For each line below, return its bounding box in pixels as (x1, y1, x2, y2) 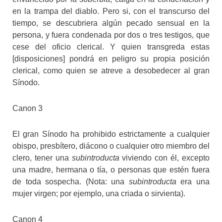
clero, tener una (12, 153, 72, 162)
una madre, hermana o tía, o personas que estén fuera (12, 165, 210, 174)
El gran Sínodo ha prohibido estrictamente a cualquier (12, 129, 210, 138)
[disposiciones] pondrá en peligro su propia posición (12, 54, 210, 63)
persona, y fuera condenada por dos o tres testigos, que (12, 30, 210, 39)
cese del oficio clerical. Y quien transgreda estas (12, 42, 210, 51)
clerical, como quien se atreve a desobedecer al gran (12, 66, 210, 75)
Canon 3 (12, 104, 43, 112)
